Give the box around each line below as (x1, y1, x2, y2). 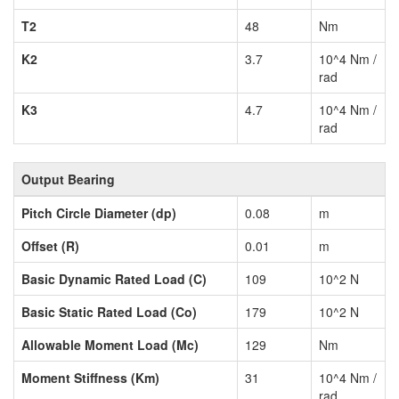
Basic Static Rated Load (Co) (21, 303, 197, 322)
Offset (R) (21, 237, 79, 256)
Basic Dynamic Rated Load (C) (21, 270, 207, 289)
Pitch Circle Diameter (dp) (21, 204, 176, 223)
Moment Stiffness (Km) (21, 369, 159, 387)
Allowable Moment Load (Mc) (21, 336, 199, 354)
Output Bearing (21, 170, 115, 189)
